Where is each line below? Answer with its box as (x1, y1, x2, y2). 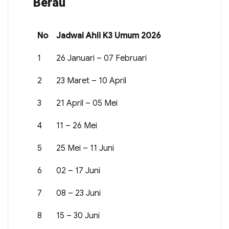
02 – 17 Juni (56, 166, 100, 176)
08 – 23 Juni (56, 188, 101, 198)
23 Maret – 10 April (56, 76, 126, 86)
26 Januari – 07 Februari (56, 53, 147, 63)
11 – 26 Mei (56, 121, 97, 131)
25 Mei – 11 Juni (56, 143, 114, 153)
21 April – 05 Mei (56, 98, 118, 108)
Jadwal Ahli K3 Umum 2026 (56, 31, 161, 41)
